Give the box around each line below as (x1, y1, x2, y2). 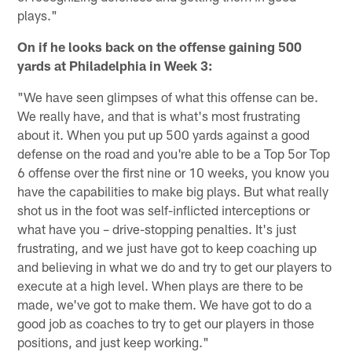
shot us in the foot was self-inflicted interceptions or (17, 201, 310, 218)
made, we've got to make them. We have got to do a (17, 295, 313, 312)
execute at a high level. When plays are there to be (17, 277, 304, 293)
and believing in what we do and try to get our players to (17, 258, 332, 274)
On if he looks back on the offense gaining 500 (17, 38, 302, 54)
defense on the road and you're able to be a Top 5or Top (17, 145, 331, 161)
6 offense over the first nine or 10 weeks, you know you (17, 163, 330, 180)
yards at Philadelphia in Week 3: (17, 57, 214, 73)
